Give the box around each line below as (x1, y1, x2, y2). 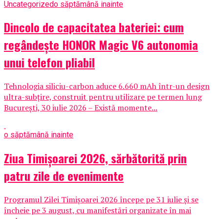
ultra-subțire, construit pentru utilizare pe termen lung (4, 91, 202, 103)
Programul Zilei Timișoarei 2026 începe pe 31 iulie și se (4, 194, 198, 205)
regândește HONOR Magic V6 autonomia (4, 36, 198, 54)
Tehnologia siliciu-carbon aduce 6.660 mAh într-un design (4, 81, 210, 92)
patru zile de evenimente (4, 167, 124, 185)
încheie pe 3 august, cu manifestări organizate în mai (4, 205, 191, 216)
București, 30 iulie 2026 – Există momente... (4, 102, 157, 113)
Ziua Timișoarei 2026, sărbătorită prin (4, 149, 187, 167)
